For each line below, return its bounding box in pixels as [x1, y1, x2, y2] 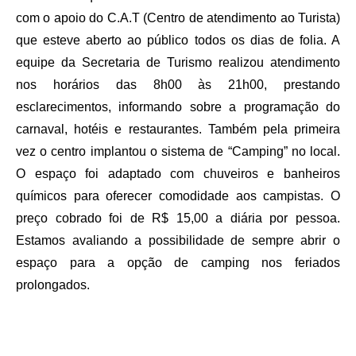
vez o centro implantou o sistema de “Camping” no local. [16, 145, 340, 159]
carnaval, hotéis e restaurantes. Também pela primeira [16, 122, 340, 137]
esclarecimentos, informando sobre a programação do [16, 100, 340, 114]
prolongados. [16, 278, 90, 292]
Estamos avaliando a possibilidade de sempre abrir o [16, 234, 340, 248]
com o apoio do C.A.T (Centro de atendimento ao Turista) [16, 11, 340, 25]
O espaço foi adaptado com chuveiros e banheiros [16, 167, 340, 181]
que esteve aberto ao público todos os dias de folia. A [16, 33, 340, 48]
